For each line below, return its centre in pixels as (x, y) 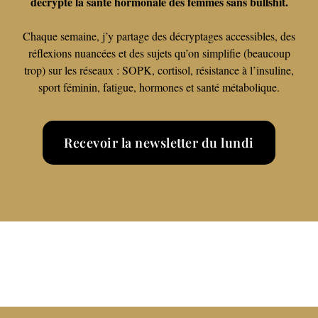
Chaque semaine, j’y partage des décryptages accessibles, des (159, 36)
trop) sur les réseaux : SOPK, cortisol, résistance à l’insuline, (159, 70)
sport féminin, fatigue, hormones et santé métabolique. (159, 87)
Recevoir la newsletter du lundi (159, 142)
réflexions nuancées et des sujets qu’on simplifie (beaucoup (159, 53)
